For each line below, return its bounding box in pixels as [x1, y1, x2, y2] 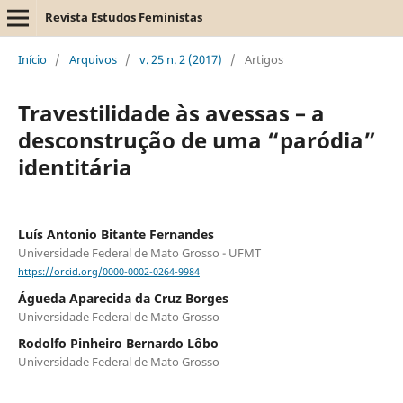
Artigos [244, 50, 283, 67]
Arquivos [68, 50, 117, 67]
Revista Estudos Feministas [44, 9, 202, 25]
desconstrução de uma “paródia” [17, 124, 376, 155]
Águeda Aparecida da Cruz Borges [17, 290, 228, 308]
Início [17, 50, 47, 67]
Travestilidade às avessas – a [17, 97, 325, 128]
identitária [17, 151, 132, 182]
